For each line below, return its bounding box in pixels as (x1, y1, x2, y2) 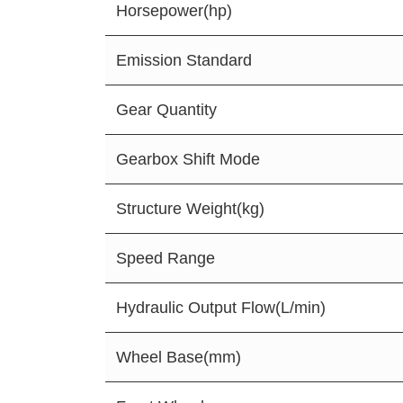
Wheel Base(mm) (116, 348, 241, 366)
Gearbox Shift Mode (116, 150, 260, 168)
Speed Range (116, 249, 215, 267)
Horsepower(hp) (116, 2, 232, 20)
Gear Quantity (116, 101, 217, 119)
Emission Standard (116, 51, 252, 69)
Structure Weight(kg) (116, 200, 264, 218)
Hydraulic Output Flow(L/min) (116, 299, 326, 317)
